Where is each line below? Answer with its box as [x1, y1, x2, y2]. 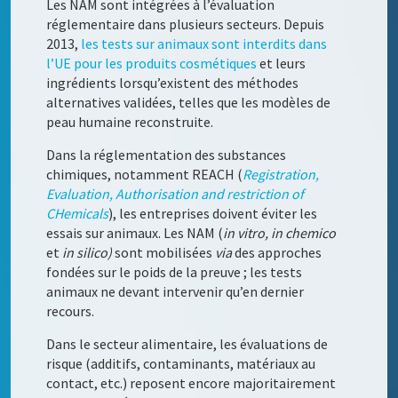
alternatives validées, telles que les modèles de [46, 92, 331, 111]
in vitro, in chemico [223, 223, 337, 242]
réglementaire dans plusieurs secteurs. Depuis [46, 14, 325, 33]
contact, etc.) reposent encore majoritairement [46, 373, 337, 392]
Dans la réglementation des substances [46, 145, 287, 163]
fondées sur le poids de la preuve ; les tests [46, 262, 303, 281]
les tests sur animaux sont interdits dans [81, 34, 328, 52]
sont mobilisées [115, 243, 216, 261]
